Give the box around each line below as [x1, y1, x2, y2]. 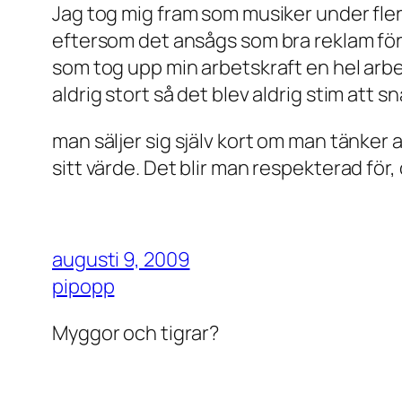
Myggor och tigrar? [52, 319, 220, 346]
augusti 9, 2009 [52, 245, 190, 273]
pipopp [52, 272, 115, 300]
